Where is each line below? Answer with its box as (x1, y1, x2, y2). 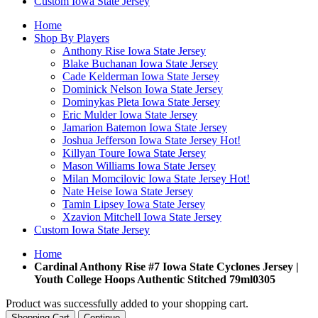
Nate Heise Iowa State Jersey (62, 185, 193, 197)
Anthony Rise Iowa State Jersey (62, 45, 206, 57)
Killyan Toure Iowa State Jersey (62, 147, 206, 159)
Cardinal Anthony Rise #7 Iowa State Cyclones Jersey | (34, 261, 299, 273)
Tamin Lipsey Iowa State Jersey (62, 198, 205, 210)
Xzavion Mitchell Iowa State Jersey (62, 211, 221, 223)
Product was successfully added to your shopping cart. (6, 297, 248, 309)
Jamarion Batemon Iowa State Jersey (62, 121, 227, 133)
